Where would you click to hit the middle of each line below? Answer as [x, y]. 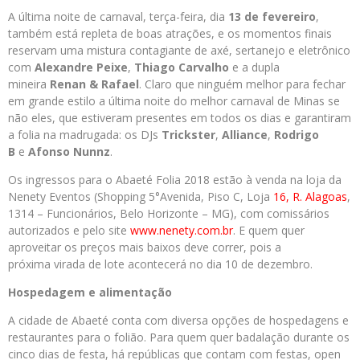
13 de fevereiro [272, 16]
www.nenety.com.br [182, 230]
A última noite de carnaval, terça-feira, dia [118, 16]
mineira [29, 84]
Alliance [245, 135]
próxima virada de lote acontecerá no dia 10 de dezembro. [160, 264]
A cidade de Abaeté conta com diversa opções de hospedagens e [178, 320]
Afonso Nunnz [69, 151]
